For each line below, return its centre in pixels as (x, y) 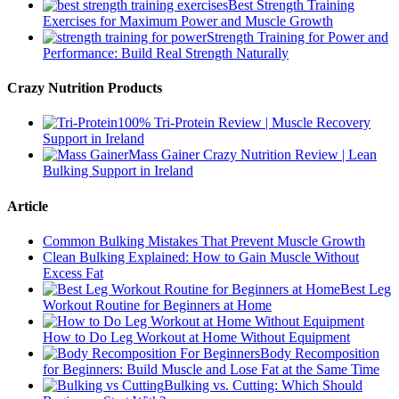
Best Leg (366, 289)
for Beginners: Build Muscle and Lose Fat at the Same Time (211, 369)
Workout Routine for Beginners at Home (157, 305)
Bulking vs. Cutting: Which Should (263, 385)
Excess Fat (73, 273)
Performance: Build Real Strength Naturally (166, 53)
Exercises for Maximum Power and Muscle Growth (188, 20)
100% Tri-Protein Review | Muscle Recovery (244, 123)
